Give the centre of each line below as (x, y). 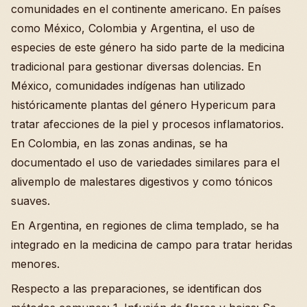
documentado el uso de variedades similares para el (145, 162)
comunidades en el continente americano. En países (146, 9)
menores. (35, 263)
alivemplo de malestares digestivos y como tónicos (142, 181)
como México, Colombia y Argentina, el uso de (133, 28)
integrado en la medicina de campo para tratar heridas (152, 244)
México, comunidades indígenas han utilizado (128, 85)
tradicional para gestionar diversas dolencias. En (136, 66)
